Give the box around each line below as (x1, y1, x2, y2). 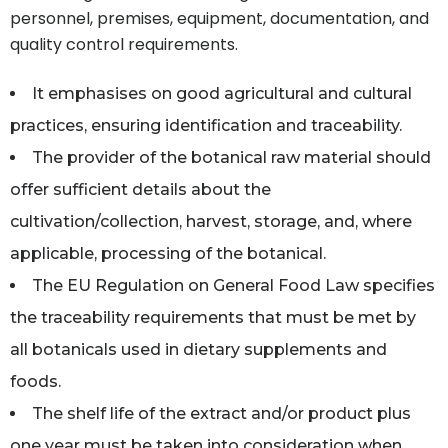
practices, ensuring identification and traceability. (10, 115, 402, 135)
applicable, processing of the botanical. (10, 243, 326, 263)
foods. (10, 371, 61, 391)
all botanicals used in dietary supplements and (10, 339, 387, 359)
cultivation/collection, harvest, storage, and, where (10, 211, 412, 231)
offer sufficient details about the (10, 179, 271, 199)
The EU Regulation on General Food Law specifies (32, 275, 435, 295)
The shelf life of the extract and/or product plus (32, 403, 411, 423)
